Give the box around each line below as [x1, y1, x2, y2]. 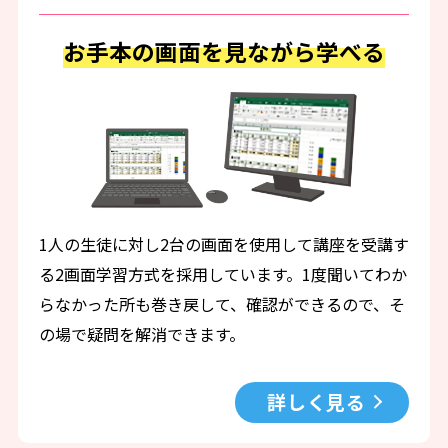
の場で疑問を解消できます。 [38, 322, 245, 347]
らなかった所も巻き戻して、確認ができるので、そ [38, 292, 405, 317]
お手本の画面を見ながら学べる [63, 35, 385, 69]
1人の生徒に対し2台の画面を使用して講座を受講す [38, 232, 409, 257]
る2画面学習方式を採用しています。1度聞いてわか [38, 262, 407, 287]
